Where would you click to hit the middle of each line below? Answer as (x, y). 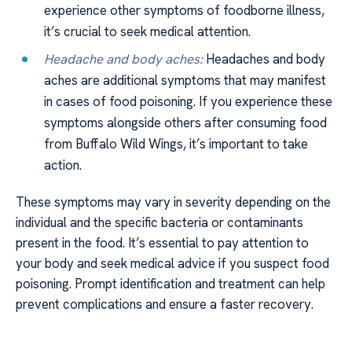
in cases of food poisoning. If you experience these (189, 101)
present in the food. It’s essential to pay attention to (162, 243)
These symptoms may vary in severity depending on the (173, 202)
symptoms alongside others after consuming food (186, 122)
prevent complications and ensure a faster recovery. (165, 304)
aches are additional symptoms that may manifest (185, 80)
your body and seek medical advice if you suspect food (172, 264)
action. (63, 165)
